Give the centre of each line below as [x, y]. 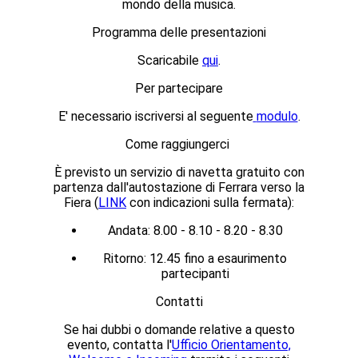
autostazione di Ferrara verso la [217, 188]
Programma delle [140, 33]
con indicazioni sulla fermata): [210, 203]
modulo [277, 117]
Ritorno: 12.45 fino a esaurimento [195, 259]
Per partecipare [179, 89]
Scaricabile [170, 61]
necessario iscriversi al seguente [160, 117]
